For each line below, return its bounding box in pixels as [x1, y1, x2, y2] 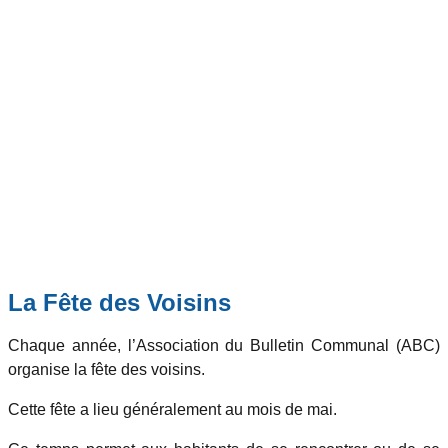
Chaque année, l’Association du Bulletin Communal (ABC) [8, 337, 440, 355]
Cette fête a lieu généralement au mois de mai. [8, 401, 337, 419]
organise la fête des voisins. [8, 361, 205, 379]
